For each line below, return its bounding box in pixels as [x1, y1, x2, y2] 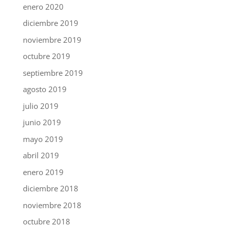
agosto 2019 [22, 84, 67, 95]
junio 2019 [22, 117, 61, 128]
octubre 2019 [22, 51, 70, 62]
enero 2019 [22, 166, 64, 177]
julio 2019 [22, 100, 59, 111]
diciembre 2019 [22, 18, 78, 28]
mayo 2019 [22, 133, 63, 144]
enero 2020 [22, 1, 64, 12]
